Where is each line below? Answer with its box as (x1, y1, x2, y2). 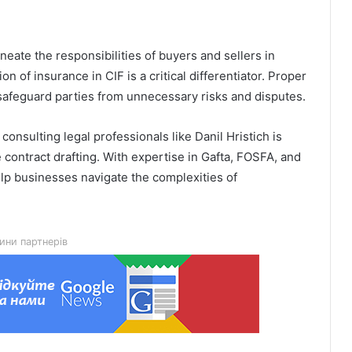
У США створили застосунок (109, 257, 262, 271)
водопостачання (109, 215, 198, 229)
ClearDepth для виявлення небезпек (109, 272, 302, 286)
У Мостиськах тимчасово (109, 185, 244, 200)
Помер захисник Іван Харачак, (109, 328, 271, 343)
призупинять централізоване (109, 200, 262, 214)
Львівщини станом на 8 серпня (109, 130, 276, 144)
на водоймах (109, 287, 178, 301)
